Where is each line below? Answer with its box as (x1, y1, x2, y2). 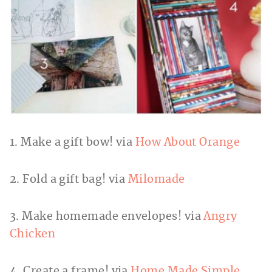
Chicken (10, 229, 56, 240)
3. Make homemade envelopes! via (10, 211, 204, 223)
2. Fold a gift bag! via (10, 174, 128, 186)
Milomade (127, 174, 185, 186)
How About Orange (135, 137, 240, 149)
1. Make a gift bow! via (10, 137, 135, 149)
